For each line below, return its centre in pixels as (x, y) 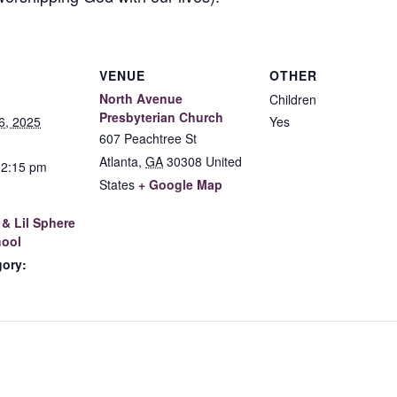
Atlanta (119, 161)
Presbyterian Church (161, 117)
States (117, 184)
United (224, 161)
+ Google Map (180, 184)
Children (293, 99)
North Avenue (141, 98)
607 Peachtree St (148, 138)
